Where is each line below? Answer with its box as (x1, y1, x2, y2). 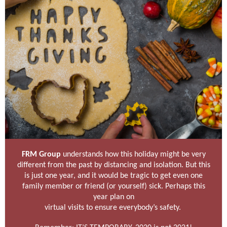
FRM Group (21, 150, 61, 159)
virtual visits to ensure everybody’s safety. (44, 204, 183, 212)
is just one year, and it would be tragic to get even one (24, 172, 203, 180)
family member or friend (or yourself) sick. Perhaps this (22, 182, 205, 191)
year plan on (93, 193, 134, 201)
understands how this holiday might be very (60, 150, 206, 159)
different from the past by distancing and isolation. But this (17, 161, 210, 169)
